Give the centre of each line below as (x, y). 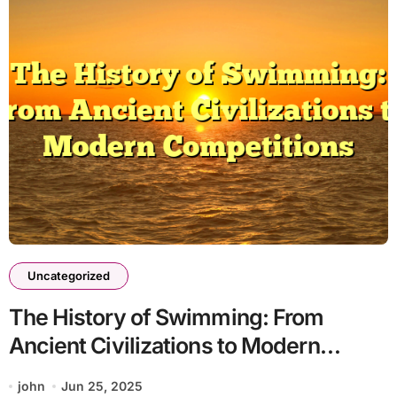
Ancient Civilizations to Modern (164, 346)
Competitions (76, 374)
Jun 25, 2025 (102, 386)
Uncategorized (68, 276)
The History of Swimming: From (166, 318)
